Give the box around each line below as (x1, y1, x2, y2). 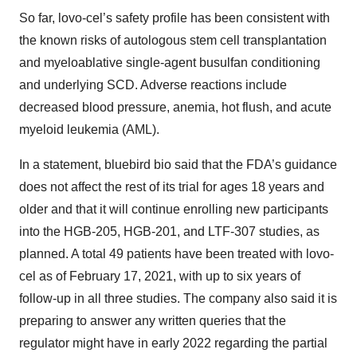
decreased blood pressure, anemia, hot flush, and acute (19, 100, 331, 115)
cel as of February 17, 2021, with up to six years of (19, 269, 300, 284)
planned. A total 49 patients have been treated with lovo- (19, 247, 334, 261)
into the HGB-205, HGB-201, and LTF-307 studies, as (19, 225, 320, 239)
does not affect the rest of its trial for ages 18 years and (19, 180, 324, 194)
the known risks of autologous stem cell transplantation (19, 33, 327, 48)
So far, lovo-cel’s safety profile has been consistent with (19, 11, 330, 25)
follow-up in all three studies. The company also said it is (19, 292, 337, 306)
